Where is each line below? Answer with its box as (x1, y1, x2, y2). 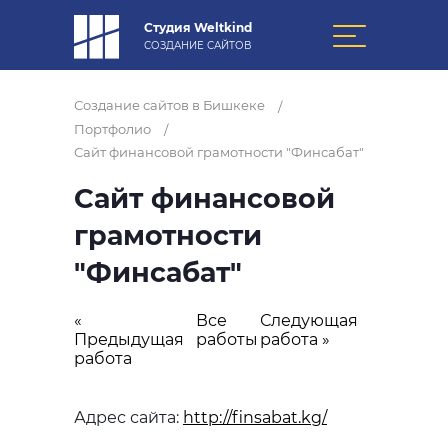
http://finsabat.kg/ (183, 408, 327, 428)
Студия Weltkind (144, 20, 252, 35)
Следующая (260, 311, 359, 331)
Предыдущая (74, 330, 184, 350)
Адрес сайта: (74, 408, 183, 428)
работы (195, 330, 258, 350)
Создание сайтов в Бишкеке (74, 97, 265, 113)
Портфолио (74, 120, 151, 137)
